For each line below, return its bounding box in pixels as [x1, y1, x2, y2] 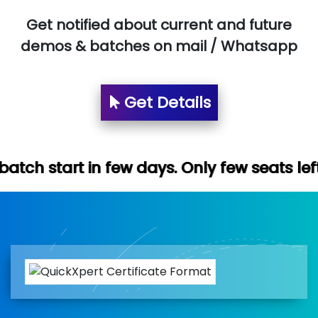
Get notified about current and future [26, 14, 292, 35]
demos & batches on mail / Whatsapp [21, 35, 297, 56]
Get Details [119, 91, 211, 114]
